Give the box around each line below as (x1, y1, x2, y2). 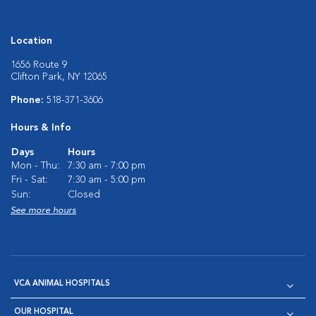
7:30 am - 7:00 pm (68, 161, 145, 171)
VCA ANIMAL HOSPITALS (14, 280, 110, 288)
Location (11, 36, 52, 46)
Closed (68, 190, 100, 200)
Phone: (11, 95, 47, 105)
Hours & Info (11, 123, 71, 133)
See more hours (11, 206, 76, 215)
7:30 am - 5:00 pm (68, 175, 145, 185)
